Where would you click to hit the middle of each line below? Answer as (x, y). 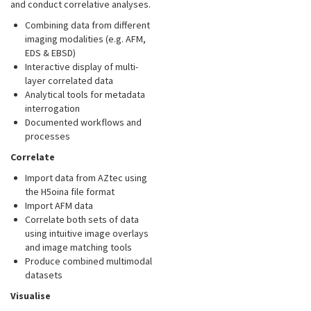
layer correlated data (69, 81)
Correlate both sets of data (82, 220)
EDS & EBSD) (50, 53)
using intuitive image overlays (87, 234)
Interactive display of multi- (82, 67)
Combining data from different (87, 25)
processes (48, 136)
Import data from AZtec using (86, 178)
